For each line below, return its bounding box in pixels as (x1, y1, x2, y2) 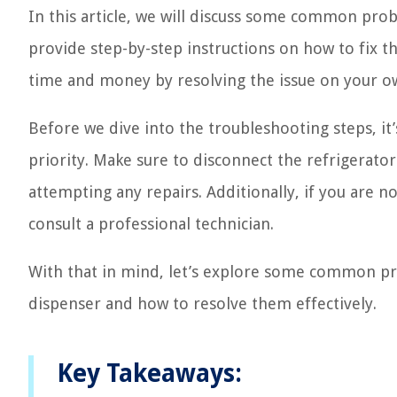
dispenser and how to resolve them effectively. (28, 294, 377, 313)
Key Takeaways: (57, 359, 242, 388)
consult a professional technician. (28, 214, 274, 233)
